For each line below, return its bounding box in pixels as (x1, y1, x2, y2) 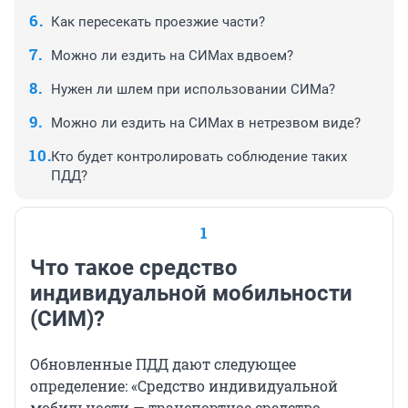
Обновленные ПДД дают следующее (30, 353, 296, 373)
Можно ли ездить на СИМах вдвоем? (51, 46, 297, 64)
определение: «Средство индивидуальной (30, 375, 338, 395)
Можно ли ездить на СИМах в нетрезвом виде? (51, 114, 361, 131)
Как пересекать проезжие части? (51, 13, 265, 30)
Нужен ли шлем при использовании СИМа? (51, 80, 335, 97)
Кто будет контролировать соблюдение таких (51, 148, 347, 165)
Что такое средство (30, 254, 238, 280)
